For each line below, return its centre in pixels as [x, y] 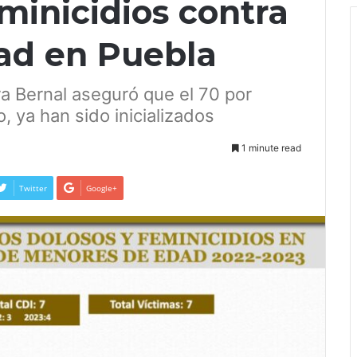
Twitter [33, 188]
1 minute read [270, 148]
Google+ [102, 188]
